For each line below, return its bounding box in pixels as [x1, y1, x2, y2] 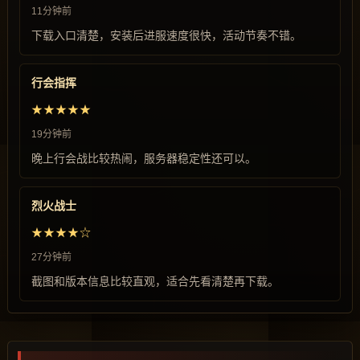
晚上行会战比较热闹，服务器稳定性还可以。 [31, 152, 256, 165]
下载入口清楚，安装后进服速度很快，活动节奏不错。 [31, 29, 301, 42]
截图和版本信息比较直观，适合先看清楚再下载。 [31, 275, 279, 288]
